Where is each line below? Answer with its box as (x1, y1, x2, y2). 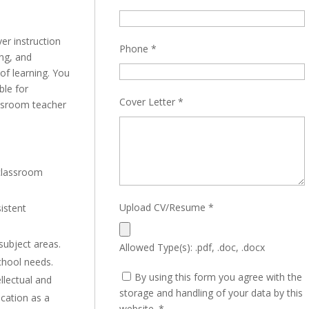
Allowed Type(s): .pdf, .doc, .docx (119, 241, 265, 254)
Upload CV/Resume (119, 201, 208, 214)
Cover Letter (119, 95, 178, 108)
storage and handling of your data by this (119, 286, 303, 299)
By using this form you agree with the (134, 270, 302, 283)
